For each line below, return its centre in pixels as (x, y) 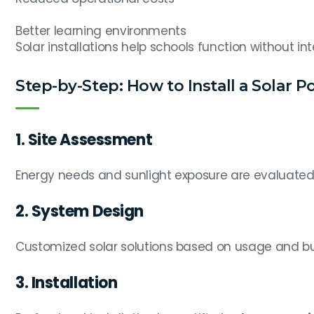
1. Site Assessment (84, 140)
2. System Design (80, 212)
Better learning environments (101, 31)
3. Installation (67, 283)
